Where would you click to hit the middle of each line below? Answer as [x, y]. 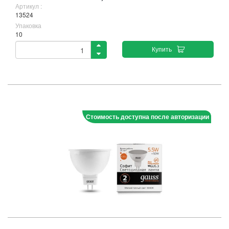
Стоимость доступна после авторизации [147, 117]
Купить [162, 49]
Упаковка [28, 25]
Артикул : [29, 6]
